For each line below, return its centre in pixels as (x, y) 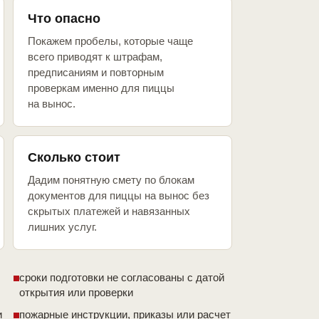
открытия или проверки (76, 293)
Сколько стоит (74, 158)
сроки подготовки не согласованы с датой (122, 278)
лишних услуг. (62, 227)
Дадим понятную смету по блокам (111, 180)
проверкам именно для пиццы (101, 88)
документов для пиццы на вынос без (119, 196)
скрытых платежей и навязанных (109, 211)
